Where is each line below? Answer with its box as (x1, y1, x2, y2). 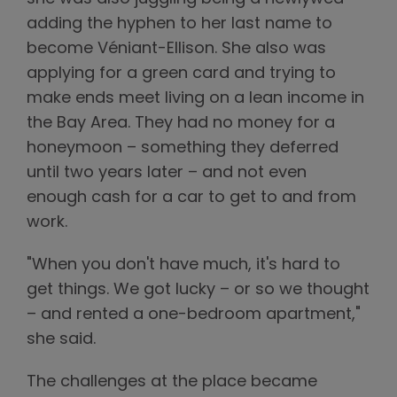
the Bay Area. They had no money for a (27, 114, 335, 132)
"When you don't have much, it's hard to (27, 256, 340, 274)
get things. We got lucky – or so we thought (27, 281, 370, 299)
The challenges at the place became (27, 373, 317, 391)
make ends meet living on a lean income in (27, 90, 364, 107)
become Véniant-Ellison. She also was (27, 40, 326, 58)
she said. (27, 331, 96, 348)
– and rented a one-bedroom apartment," (27, 306, 361, 323)
